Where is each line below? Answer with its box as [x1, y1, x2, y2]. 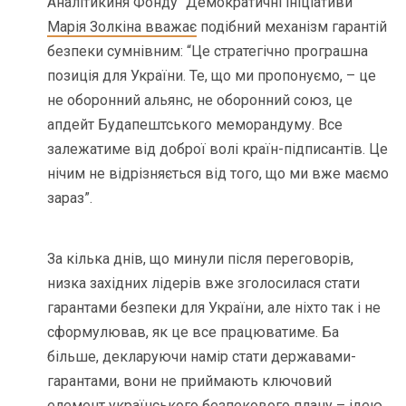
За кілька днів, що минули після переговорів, [47, 250, 354, 268]
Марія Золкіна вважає [47, 18, 198, 36]
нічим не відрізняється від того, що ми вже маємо [47, 165, 390, 183]
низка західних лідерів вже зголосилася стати [47, 275, 361, 293]
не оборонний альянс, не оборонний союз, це [47, 92, 353, 110]
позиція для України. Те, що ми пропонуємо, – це [47, 67, 377, 85]
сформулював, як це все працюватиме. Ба [47, 324, 340, 342]
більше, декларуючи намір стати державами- [47, 348, 357, 366]
